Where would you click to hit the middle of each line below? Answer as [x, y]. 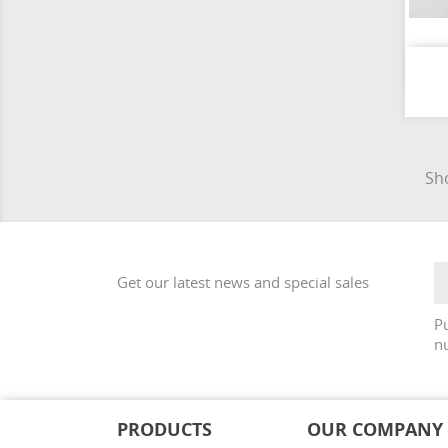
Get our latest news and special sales [243, 282]
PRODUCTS [164, 429]
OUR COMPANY [374, 429]
